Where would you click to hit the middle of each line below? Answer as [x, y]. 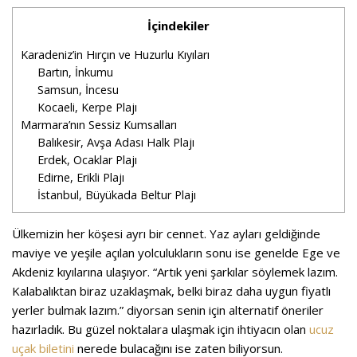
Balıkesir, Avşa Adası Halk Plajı [118, 142]
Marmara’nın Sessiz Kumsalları [99, 124]
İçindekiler [178, 25]
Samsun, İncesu [78, 89]
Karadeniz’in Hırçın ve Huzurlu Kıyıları [115, 54]
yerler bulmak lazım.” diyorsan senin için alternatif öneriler [168, 310]
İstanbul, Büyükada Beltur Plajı [119, 194]
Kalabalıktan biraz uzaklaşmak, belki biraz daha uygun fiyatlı [171, 290]
